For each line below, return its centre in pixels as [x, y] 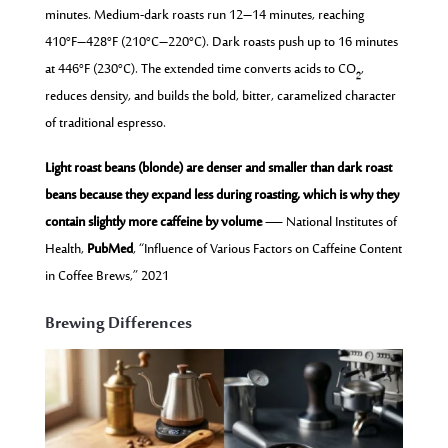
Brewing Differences [118, 323]
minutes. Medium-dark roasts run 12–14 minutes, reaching [204, 15]
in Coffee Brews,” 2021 [106, 276]
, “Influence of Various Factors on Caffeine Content [267, 249]
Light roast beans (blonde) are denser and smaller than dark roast [218, 168]
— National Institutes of [329, 222]
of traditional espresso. [105, 123]
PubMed [109, 249]
